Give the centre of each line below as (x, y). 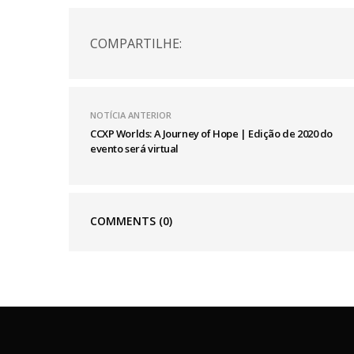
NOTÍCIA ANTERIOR (131, 115)
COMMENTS (124, 221)
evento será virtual (135, 149)
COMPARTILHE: (136, 43)
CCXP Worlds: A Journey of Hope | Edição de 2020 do (211, 134)
